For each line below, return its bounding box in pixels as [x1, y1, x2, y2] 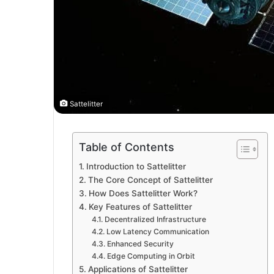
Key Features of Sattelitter [88, 202, 192, 212]
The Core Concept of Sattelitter [87, 175, 213, 185]
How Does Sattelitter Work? [88, 188, 198, 199]
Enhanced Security [106, 239, 174, 249]
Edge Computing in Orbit [106, 251, 195, 261]
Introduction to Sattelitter [86, 161, 186, 172]
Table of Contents [79, 141, 174, 154]
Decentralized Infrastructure [104, 215, 206, 224]
